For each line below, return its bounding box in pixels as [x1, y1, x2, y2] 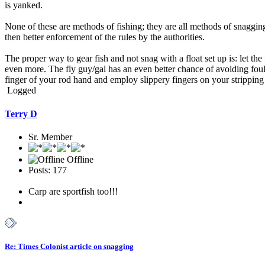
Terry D [5, 108, 37, 119]
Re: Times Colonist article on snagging [5, 242, 134, 251]
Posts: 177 [28, 165, 67, 175]
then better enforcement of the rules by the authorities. [5, 32, 205, 43]
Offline [64, 154, 93, 164]
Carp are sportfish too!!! [28, 186, 118, 196]
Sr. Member [28, 132, 72, 142]
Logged [5, 85, 36, 96]
